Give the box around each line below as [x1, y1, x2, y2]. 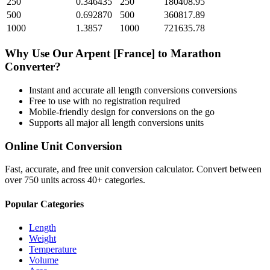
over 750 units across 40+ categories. [5, 175, 145, 186]
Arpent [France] [75, 47, 155, 60]
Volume [29, 254, 58, 265]
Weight [29, 233, 56, 243]
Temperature [29, 243, 77, 254]
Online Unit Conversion [5, 139, 122, 152]
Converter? [5, 60, 61, 74]
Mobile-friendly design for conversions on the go [29, 106, 215, 117]
